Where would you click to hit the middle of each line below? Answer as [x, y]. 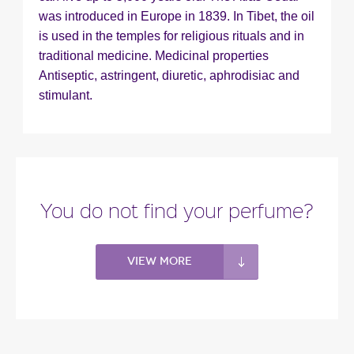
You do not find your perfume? [177, 210]
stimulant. [66, 95]
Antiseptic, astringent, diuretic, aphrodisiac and [169, 75]
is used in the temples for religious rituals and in [171, 36]
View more [160, 261]
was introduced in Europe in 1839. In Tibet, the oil [177, 16]
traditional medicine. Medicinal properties [154, 55]
